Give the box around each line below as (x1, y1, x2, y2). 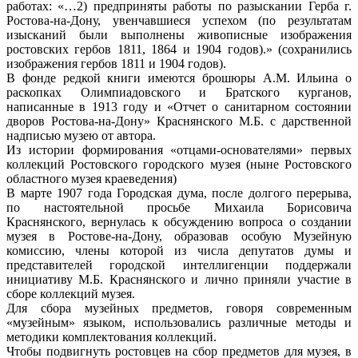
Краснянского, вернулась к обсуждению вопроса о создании (6, 214, 352, 229)
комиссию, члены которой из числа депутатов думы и (6, 243, 352, 257)
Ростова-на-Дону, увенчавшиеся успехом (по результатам (6, 13, 352, 27)
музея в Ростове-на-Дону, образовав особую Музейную (6, 229, 352, 243)
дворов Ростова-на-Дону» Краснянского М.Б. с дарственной (6, 113, 352, 128)
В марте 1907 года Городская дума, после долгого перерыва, (6, 185, 352, 200)
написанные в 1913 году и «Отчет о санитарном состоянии (6, 99, 352, 113)
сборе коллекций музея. (6, 286, 135, 300)
